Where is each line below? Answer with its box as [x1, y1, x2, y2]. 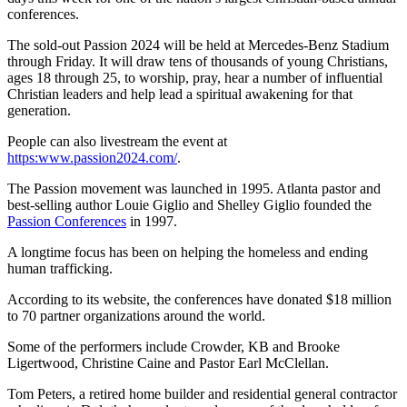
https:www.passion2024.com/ [7, 150, 177, 166]
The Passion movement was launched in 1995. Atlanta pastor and [7, 181, 381, 197]
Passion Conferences [7, 213, 126, 230]
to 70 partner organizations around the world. [7, 308, 265, 324]
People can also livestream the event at [7, 134, 227, 150]
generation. [7, 103, 71, 119]
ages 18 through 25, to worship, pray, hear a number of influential [7, 70, 382, 86]
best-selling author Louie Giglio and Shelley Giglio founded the [7, 197, 372, 213]
